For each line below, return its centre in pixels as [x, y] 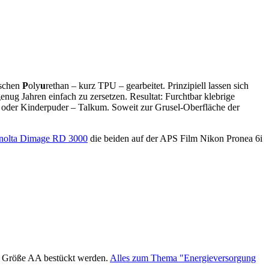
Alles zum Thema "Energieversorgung [183, 258]
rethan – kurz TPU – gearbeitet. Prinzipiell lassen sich [147, 86]
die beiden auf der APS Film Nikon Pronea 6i [175, 139]
